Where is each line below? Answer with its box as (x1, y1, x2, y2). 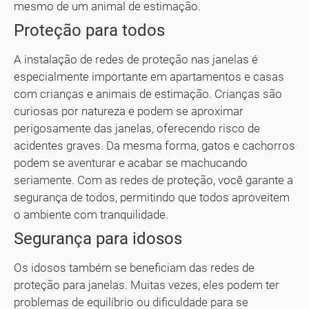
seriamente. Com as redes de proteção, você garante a (14, 173, 293, 188)
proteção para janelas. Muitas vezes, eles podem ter (14, 278, 279, 292)
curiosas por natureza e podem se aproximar (14, 104, 243, 119)
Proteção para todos (14, 21, 165, 41)
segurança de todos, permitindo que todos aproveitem (14, 190, 290, 205)
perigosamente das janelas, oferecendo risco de (14, 121, 260, 136)
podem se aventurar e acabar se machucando (14, 156, 248, 170)
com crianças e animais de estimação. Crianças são (14, 87, 282, 101)
